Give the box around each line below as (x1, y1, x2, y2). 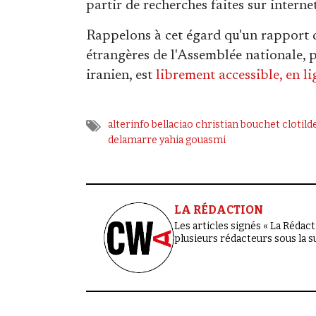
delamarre (107, 133, 157, 146)
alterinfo (107, 118, 150, 130)
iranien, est (86, 68, 156, 83)
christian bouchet (195, 118, 280, 130)
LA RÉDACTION (174, 202, 263, 217)
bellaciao (151, 118, 193, 130)
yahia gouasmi (159, 133, 226, 146)
